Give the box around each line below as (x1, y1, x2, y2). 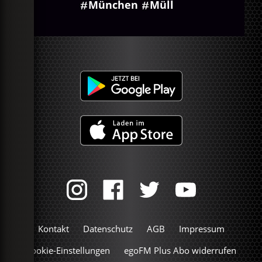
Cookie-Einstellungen (26, 244, 110, 256)
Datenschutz (82, 222, 133, 235)
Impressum (178, 222, 225, 235)
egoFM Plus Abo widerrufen (124, 244, 236, 256)
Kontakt (37, 222, 69, 235)
